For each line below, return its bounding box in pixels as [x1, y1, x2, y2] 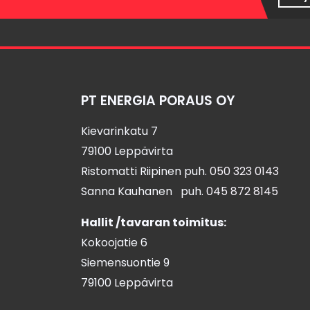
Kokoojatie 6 [81, 235, 147, 250]
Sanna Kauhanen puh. [81, 183, 206, 199]
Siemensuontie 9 [81, 255, 170, 271]
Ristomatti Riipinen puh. [81, 163, 210, 179]
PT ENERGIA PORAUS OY [81, 91, 235, 110]
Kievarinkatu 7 [81, 123, 158, 139]
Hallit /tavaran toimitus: [81, 215, 226, 230]
